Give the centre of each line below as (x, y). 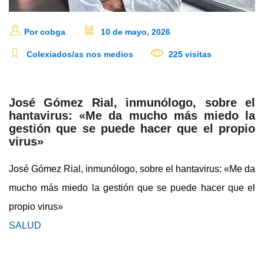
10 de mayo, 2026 (134, 32)
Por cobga (45, 32)
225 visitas (189, 54)
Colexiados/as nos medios (79, 54)
